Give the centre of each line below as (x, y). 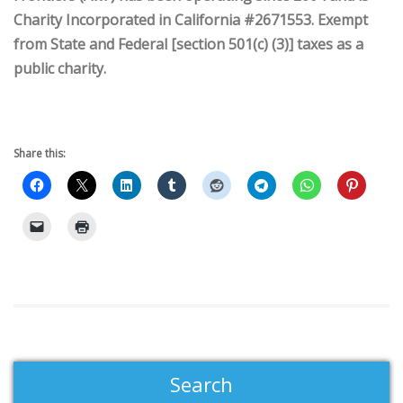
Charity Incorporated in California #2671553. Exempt (191, 20)
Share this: (40, 153)
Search (201, 384)
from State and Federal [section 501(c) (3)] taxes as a (188, 44)
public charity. (60, 68)
